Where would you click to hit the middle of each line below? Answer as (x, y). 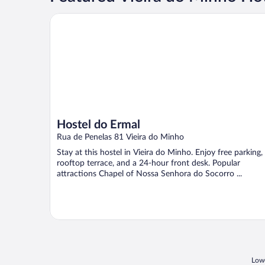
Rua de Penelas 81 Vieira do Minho (120, 137)
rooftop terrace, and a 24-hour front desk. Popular (148, 163)
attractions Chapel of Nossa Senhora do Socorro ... (149, 174)
